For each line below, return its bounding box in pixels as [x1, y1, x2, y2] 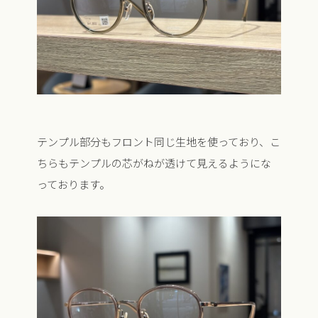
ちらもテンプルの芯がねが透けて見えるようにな [36, 155, 271, 171]
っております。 [36, 177, 110, 192]
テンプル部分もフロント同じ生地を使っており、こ [36, 134, 280, 150]
